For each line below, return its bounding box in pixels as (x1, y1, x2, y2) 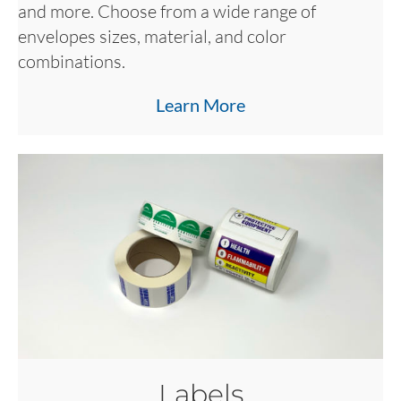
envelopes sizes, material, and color (18, 24, 286, 47)
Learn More (156, 93, 245, 115)
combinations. (18, 49, 125, 73)
